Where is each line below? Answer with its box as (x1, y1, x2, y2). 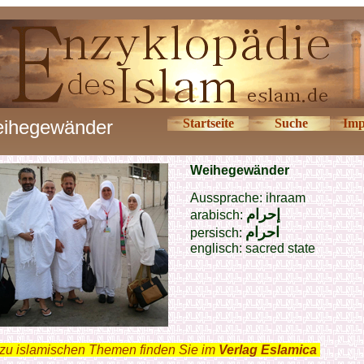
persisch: (190, 226, 245, 240)
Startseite (182, 116, 234, 130)
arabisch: (190, 208, 246, 222)
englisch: (190, 241, 245, 255)
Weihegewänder (190, 163, 289, 177)
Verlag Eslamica (219, 343, 317, 357)
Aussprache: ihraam (190, 191, 305, 205)
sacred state (245, 241, 315, 255)
